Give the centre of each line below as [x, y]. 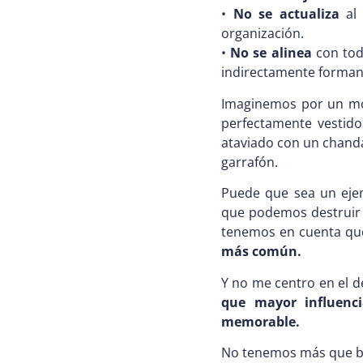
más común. [261, 252]
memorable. [261, 321]
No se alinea [271, 53]
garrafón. [250, 162]
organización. [263, 34]
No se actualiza [286, 14]
